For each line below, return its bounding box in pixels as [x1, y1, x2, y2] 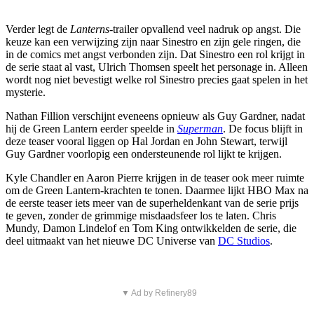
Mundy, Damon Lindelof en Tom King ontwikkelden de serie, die [6, 222, 296, 235]
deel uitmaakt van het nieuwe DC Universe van [6, 235, 218, 247]
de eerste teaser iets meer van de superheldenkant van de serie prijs [6, 197, 299, 210]
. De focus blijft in [223, 123, 303, 135]
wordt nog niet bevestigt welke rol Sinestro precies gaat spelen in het [6, 74, 308, 86]
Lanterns [70, 23, 109, 36]
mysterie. [6, 86, 46, 99]
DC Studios [218, 235, 270, 247]
